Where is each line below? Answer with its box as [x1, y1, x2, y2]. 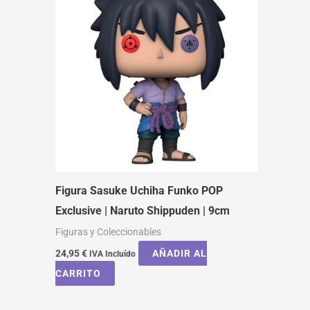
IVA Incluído [89, 248, 136, 259]
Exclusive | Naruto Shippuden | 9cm [55, 204, 230, 218]
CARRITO [55, 267, 101, 279]
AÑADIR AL [152, 247, 207, 259]
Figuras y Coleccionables [55, 226, 161, 238]
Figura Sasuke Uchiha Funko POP [55, 184, 223, 198]
